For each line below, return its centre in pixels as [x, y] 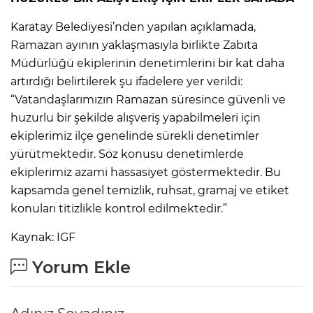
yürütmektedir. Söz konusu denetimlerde [127, 154]
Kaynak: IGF [43, 237]
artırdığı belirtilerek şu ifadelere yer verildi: [126, 81]
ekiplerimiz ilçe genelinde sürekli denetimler [135, 136]
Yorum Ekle [79, 267]
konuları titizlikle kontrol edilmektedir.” [119, 208]
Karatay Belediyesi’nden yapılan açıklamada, [133, 27]
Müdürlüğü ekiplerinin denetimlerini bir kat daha [147, 63]
